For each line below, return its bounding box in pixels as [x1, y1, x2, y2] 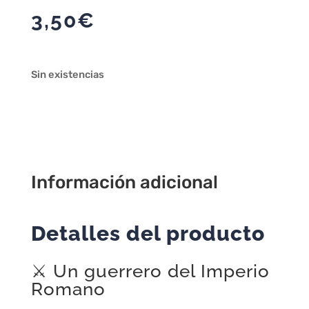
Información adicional [30, 171, 218, 193]
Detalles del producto [30, 221, 265, 246]
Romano [30, 278, 106, 299]
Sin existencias [30, 68, 104, 81]
